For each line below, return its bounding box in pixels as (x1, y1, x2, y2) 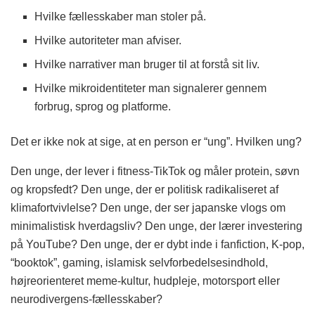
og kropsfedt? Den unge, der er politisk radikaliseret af (11, 184, 278, 196)
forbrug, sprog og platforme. (34, 101, 172, 113)
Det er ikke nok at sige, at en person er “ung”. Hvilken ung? (11, 136, 302, 148)
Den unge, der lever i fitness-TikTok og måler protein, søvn (11, 165, 300, 178)
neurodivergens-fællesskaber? (11, 293, 162, 306)
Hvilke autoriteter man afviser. (34, 34, 182, 47)
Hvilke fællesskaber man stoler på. (34, 11, 207, 23)
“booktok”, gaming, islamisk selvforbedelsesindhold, (11, 257, 268, 269)
